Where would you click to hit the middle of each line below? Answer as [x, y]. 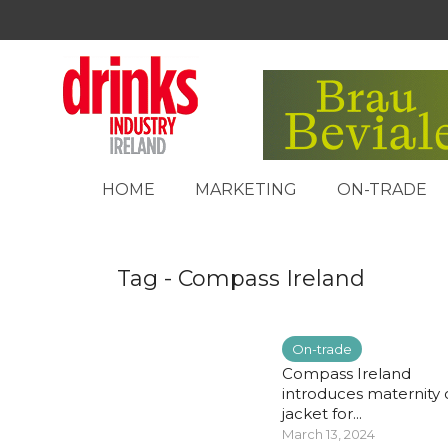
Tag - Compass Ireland [241, 278]
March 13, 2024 [328, 434]
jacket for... [322, 413]
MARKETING [246, 189]
